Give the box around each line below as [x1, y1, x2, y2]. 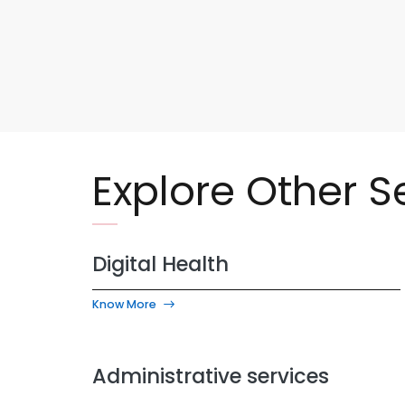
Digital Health [92, 249, 229, 278]
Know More [92, 296, 156, 312]
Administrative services [92, 361, 329, 391]
